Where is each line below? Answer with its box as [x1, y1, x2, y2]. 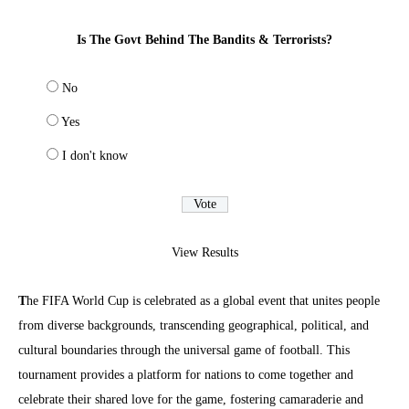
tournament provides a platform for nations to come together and [18, 367, 353, 382]
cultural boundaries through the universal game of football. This [18, 342, 350, 357]
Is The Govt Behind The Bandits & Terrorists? [77, 32, 332, 47]
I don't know [62, 148, 128, 163]
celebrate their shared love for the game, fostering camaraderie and [18, 392, 363, 406]
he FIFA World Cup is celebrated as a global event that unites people [26, 293, 380, 308]
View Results [171, 245, 238, 259]
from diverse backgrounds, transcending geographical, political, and [18, 318, 369, 332]
